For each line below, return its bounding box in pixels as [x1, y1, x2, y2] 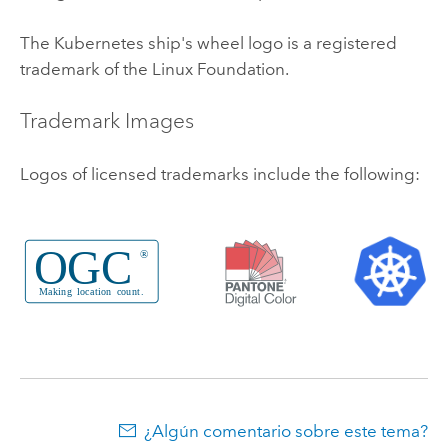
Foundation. [192, 59, 289, 80]
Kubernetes [53, 33, 144, 54]
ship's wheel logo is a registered [143, 33, 397, 54]
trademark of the [19, 59, 152, 80]
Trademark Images [19, 108, 194, 135]
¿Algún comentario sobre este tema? [144, 421, 429, 442]
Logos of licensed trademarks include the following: [19, 163, 420, 184]
